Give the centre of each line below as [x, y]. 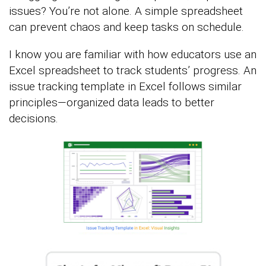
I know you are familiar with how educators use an [133, 54]
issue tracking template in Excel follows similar [125, 86]
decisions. [34, 118]
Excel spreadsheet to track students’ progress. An [133, 70]
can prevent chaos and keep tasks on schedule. [126, 27]
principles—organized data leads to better [112, 102]
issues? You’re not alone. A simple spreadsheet [126, 11]
